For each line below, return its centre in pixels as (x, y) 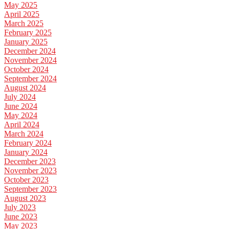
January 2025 (26, 42)
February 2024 (28, 143)
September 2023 (30, 189)
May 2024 (21, 116)
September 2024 (30, 79)
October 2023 (26, 180)
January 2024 (26, 152)
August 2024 (25, 88)
